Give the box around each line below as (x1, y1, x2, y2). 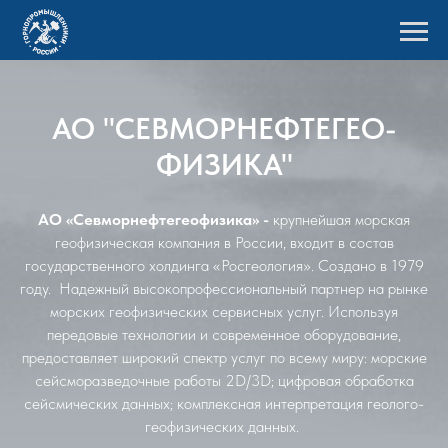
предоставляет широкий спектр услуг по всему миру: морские (21, 348, 427, 367)
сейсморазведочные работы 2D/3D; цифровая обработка (34, 371, 414, 390)
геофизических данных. (145, 417, 303, 436)
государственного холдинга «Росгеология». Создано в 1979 (24, 256, 424, 275)
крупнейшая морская (273, 210, 410, 229)
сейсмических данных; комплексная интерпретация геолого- (24, 394, 424, 413)
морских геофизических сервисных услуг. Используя (50, 302, 398, 321)
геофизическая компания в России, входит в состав (54, 233, 394, 252)
